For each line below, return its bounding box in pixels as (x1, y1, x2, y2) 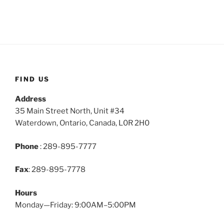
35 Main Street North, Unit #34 (15, 106, 124, 116)
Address (15, 94, 46, 104)
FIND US (15, 74, 50, 83)
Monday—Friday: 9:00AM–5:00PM (15, 200, 136, 209)
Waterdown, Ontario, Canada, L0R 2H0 (15, 118, 149, 128)
